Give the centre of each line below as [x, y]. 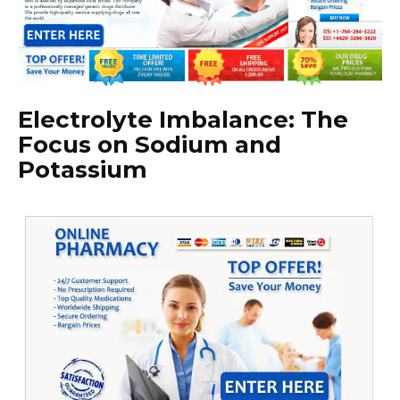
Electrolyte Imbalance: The [183, 120]
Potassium [83, 170]
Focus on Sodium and [150, 145]
